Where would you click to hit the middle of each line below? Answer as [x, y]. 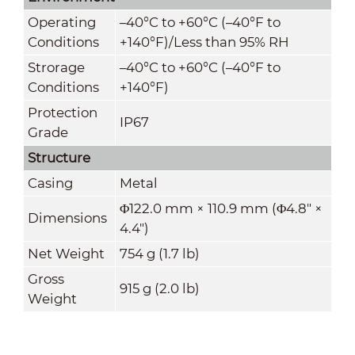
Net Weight [66, 253]
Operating [61, 22]
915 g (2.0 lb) [159, 288]
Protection [62, 112]
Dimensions [67, 218]
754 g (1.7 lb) [159, 253]
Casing [50, 183]
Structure [59, 157]
